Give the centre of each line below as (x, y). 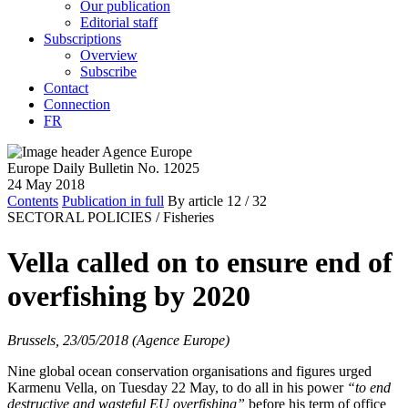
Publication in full (113, 201)
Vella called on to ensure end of (200, 262)
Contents (33, 201)
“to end (369, 388)
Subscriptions (82, 39)
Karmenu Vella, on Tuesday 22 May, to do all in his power (177, 388)
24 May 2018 (46, 185)
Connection (77, 105)
